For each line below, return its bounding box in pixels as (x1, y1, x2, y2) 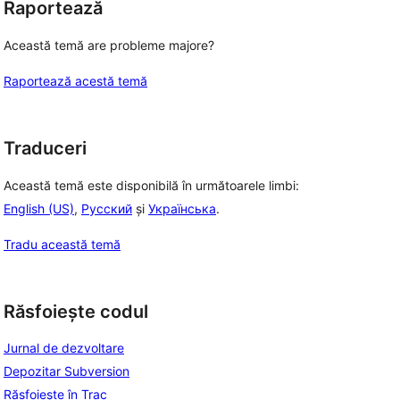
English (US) (4, 200, 74, 216)
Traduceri (4, 137, 87, 159)
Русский (81, 200, 132, 216)
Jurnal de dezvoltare (4, 340, 124, 356)
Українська (148, 200, 216, 216)
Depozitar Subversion (4, 363, 129, 379)
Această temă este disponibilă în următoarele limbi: (4, 177, 299, 193)
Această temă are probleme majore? (4, 37, 214, 53)
